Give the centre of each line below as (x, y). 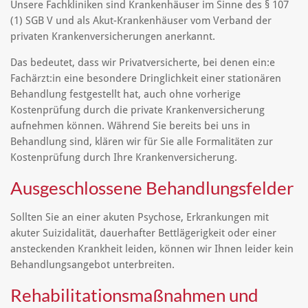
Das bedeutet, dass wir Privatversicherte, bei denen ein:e (143, 63)
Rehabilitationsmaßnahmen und (134, 295)
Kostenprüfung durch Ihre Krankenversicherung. (124, 158)
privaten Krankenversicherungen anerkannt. (113, 37)
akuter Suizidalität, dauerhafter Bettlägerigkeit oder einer (143, 233)
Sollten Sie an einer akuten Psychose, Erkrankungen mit (140, 218)
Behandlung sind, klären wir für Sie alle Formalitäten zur (142, 142)
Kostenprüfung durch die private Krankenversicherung (137, 110)
